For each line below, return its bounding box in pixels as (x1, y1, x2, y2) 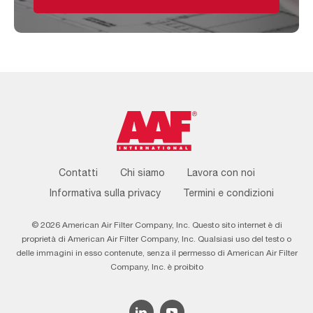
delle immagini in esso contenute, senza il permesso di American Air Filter (15, 248, 298, 259)
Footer (156, 166, 187, 178)
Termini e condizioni (182, 187, 274, 199)
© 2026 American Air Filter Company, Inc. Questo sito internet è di (31, 220, 282, 231)
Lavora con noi (187, 167, 255, 179)
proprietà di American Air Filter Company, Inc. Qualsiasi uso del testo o (22, 234, 291, 245)
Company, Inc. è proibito (110, 262, 203, 272)
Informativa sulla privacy (49, 187, 161, 199)
